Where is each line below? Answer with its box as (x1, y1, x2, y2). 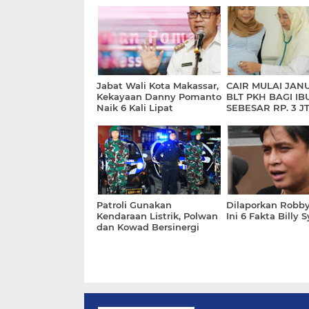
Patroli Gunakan (97, 199, 172, 210)
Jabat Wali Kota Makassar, (97, 80, 219, 91)
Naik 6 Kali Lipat (97, 102, 173, 113)
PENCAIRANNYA (226, 124, 303, 135)
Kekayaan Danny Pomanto (97, 91, 221, 102)
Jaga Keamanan (97, 232, 172, 243)
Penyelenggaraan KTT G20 (97, 243, 219, 255)
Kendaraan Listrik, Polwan (97, 210, 218, 221)
